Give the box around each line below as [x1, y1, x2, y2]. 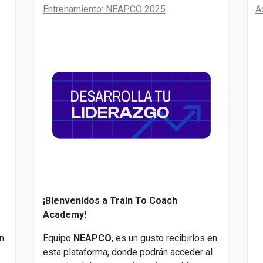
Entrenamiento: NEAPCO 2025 [42, 3, 166, 15]
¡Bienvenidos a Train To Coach [42, 195, 177, 207]
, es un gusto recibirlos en [111, 232, 217, 244]
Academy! [42, 209, 86, 221]
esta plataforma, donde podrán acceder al [42, 247, 213, 258]
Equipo [42, 232, 73, 244]
